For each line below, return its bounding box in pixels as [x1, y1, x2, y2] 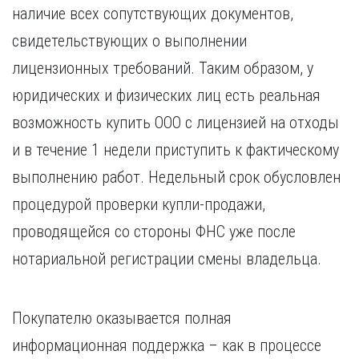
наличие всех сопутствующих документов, [12, 4, 293, 23]
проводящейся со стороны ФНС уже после [12, 222, 296, 241]
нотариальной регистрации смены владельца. [12, 249, 321, 268]
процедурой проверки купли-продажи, [12, 195, 265, 214]
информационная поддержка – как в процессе [12, 336, 321, 355]
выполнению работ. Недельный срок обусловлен [12, 167, 341, 187]
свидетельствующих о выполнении [12, 31, 247, 50]
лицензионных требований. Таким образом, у [12, 58, 313, 78]
